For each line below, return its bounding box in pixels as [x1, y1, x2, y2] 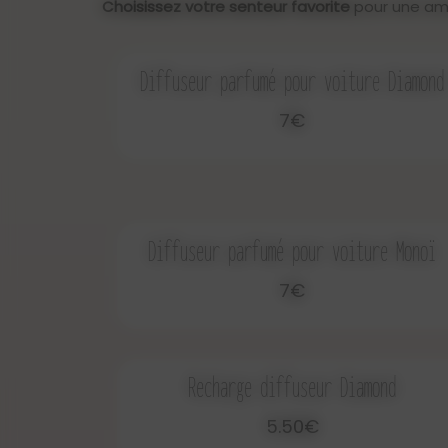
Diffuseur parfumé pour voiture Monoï [148, 233, 436, 268]
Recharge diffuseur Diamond [188, 369, 396, 404]
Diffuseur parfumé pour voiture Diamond [140, 63, 444, 98]
